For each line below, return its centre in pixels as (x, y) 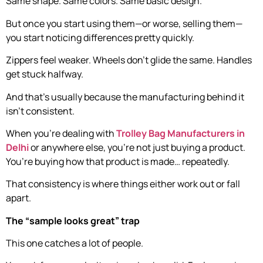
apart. (18, 198)
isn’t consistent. (40, 111)
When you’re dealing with (61, 133)
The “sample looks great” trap (73, 220)
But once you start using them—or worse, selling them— (124, 23)
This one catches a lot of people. (75, 243)
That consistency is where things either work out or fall (123, 184)
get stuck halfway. (45, 74)
